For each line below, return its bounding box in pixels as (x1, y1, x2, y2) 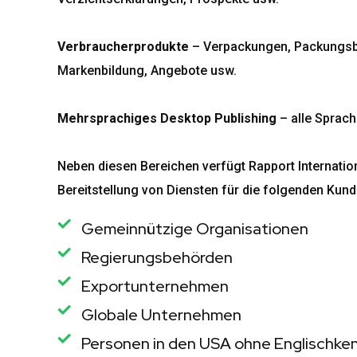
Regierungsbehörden (81, 247, 233, 268)
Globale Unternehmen (81, 304, 241, 325)
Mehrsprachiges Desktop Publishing (57, 111, 277, 126)
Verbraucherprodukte (57, 39, 189, 54)
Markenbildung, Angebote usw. (57, 63, 237, 78)
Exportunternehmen (81, 276, 229, 296)
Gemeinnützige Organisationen (81, 218, 308, 239)
